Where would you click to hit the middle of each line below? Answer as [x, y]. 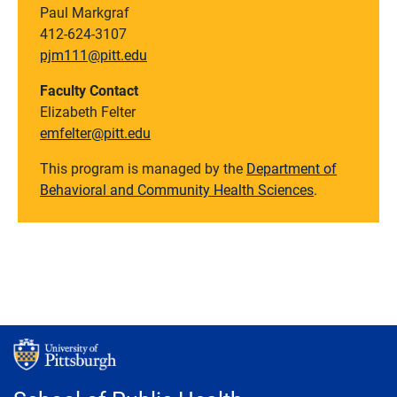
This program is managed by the [141, 168]
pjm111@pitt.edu [93, 55]
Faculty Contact [89, 90]
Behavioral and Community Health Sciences [177, 190]
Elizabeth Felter [88, 112]
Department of [292, 168]
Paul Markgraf [85, 12]
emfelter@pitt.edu [95, 133]
